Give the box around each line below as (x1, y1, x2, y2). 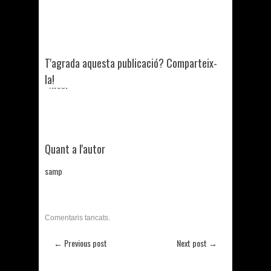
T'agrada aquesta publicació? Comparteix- (45, 54, 217, 71)
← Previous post (54, 236, 107, 249)
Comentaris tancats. (45, 213, 110, 222)
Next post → (177, 236, 217, 249)
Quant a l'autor (45, 140, 105, 157)
